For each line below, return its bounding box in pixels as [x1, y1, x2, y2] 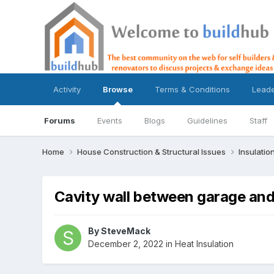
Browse [102, 84, 133, 94]
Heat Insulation [174, 239, 234, 250]
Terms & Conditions [154, 84, 230, 94]
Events [97, 116, 122, 125]
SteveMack [100, 226, 150, 237]
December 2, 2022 [87, 239, 163, 250]
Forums [43, 116, 75, 125]
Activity [53, 84, 81, 94]
